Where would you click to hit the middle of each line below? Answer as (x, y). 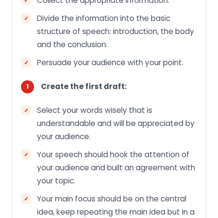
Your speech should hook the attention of (113, 154)
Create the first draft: (84, 86)
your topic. (56, 181)
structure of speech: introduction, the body (116, 31)
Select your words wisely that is (95, 110)
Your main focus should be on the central (112, 199)
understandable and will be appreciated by (116, 123)
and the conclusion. (72, 44)
